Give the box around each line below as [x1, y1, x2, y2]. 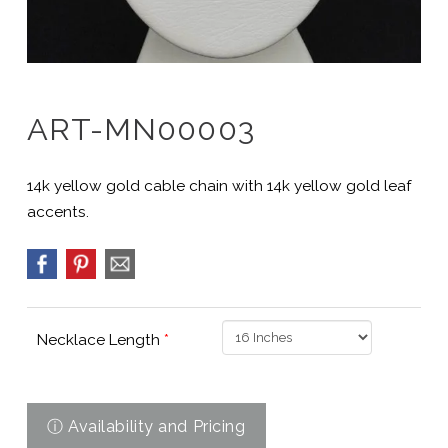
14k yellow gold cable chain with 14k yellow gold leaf [26, 176, 411, 195]
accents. [26, 202, 89, 221]
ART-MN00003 [26, 110, 255, 147]
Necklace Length [36, 331, 164, 350]
